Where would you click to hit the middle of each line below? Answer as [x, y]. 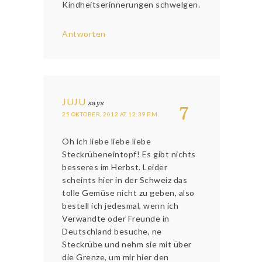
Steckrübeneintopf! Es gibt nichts [129, 154]
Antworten [84, 34]
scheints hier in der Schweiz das [125, 180]
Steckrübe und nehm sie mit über [127, 244]
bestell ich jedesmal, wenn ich [120, 206]
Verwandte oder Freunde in [116, 219]
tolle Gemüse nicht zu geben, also [128, 193]
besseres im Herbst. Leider [115, 167]
